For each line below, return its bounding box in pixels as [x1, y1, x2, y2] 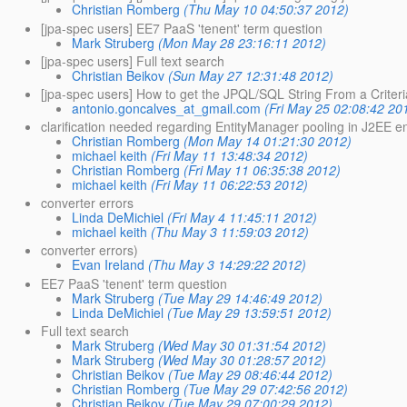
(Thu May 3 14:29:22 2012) [147, 255, 306, 274]
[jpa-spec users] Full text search [40, 51, 224, 70]
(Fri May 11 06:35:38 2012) [183, 161, 341, 180]
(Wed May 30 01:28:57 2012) [157, 350, 326, 369]
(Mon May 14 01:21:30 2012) [183, 132, 352, 151]
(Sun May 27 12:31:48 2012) [167, 65, 333, 84]
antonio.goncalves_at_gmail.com [71, 98, 261, 117]
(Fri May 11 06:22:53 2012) [150, 175, 308, 194]
